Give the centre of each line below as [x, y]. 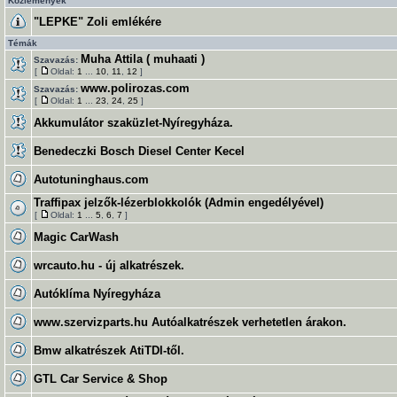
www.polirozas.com [135, 88]
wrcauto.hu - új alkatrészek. [109, 265]
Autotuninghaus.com [91, 179]
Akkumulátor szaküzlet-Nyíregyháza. [133, 123]
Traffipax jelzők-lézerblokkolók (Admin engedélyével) [179, 202]
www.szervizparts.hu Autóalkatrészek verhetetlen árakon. [190, 322]
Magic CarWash [76, 237]
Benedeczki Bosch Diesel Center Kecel [139, 151]
